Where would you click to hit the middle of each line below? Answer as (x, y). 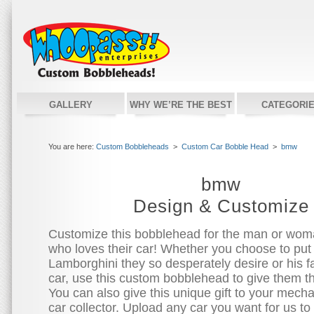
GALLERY (71, 105)
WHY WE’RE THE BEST (181, 105)
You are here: (72, 146)
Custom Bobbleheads (132, 146)
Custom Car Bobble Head (225, 146)
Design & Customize (221, 206)
